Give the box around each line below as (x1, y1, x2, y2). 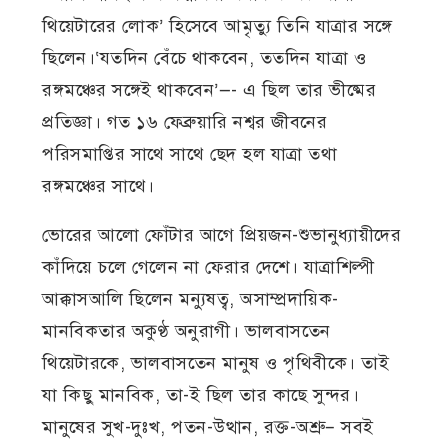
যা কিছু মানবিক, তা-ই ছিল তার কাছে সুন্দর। (42, 384, 360, 407)
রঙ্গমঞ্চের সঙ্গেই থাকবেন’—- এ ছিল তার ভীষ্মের (42, 79, 377, 102)
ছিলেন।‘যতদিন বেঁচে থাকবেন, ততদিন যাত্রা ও (42, 47, 367, 70)
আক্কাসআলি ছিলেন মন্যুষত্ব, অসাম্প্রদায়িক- (42, 288, 339, 311)
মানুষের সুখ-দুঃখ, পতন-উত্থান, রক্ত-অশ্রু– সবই (42, 416, 374, 439)
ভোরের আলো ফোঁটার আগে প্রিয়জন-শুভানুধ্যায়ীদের (42, 224, 402, 247)
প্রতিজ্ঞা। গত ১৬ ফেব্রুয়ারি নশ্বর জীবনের (42, 111, 328, 134)
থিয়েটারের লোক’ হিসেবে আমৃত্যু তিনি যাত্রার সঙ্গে (42, 15, 393, 38)
